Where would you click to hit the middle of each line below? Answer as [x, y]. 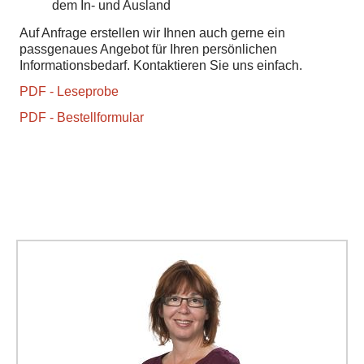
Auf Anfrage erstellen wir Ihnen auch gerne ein [153, 33]
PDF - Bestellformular [82, 118]
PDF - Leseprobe [69, 92]
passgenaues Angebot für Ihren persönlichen [149, 50]
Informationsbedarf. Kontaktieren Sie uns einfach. [161, 66]
